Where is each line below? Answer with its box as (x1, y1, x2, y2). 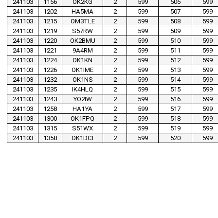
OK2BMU (70, 37, 95, 45)
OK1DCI (72, 134, 93, 142)
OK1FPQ (71, 115, 94, 123)
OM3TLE (70, 18, 95, 25)
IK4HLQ (72, 86, 93, 93)
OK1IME (72, 66, 93, 74)
